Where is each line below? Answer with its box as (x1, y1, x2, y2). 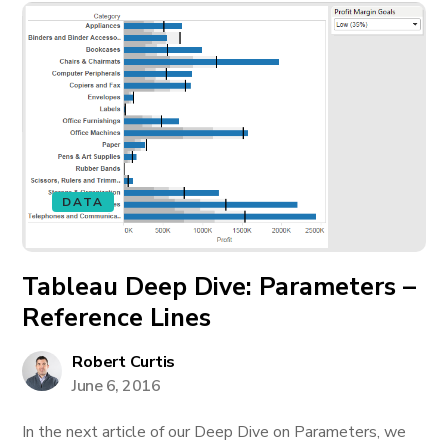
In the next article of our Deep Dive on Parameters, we (22, 421, 407, 443)
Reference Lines (22, 301, 212, 335)
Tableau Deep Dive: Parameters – (22, 270, 417, 304)
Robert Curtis (72, 351, 176, 373)
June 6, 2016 (72, 375, 161, 397)
